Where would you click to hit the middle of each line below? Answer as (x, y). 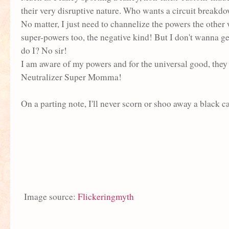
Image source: (49, 196)
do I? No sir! (45, 50)
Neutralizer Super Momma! (71, 77)
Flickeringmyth (106, 196)
